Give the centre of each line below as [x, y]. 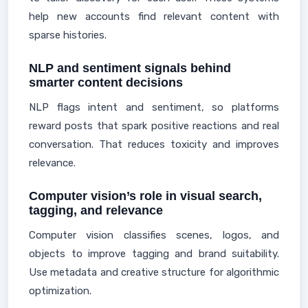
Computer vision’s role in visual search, [145, 196]
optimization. [60, 291]
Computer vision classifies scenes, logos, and [154, 235]
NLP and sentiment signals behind [130, 68]
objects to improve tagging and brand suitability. [154, 254]
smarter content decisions [106, 82]
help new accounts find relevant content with [154, 16]
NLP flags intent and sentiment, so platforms [154, 107]
